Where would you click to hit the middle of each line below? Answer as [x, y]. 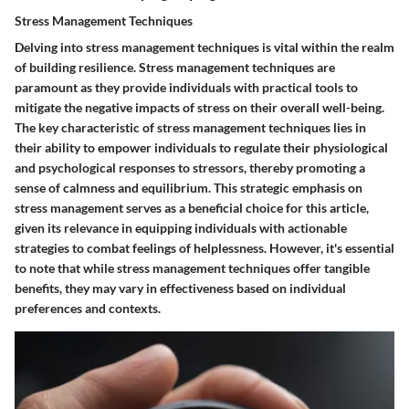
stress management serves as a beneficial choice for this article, [192, 207]
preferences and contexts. [88, 308]
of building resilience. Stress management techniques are [175, 67]
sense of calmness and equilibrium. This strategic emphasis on [189, 187]
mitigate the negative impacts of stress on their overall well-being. [199, 107]
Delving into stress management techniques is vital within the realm [204, 47]
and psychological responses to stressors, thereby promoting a [190, 167]
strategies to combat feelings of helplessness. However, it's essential [204, 247]
